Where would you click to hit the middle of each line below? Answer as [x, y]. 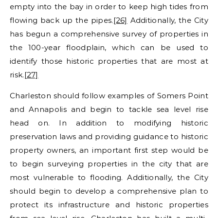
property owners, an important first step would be [109, 150]
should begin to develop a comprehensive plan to [109, 191]
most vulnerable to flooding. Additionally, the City [109, 177]
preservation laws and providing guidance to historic [109, 136]
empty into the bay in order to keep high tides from [109, 6]
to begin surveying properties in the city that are [109, 163]
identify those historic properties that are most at [109, 61]
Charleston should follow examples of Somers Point [109, 95]
